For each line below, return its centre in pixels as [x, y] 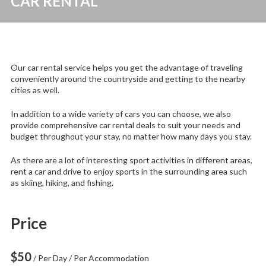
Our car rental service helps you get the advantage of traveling [126, 67]
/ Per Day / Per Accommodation [90, 258]
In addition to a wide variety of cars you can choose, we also [121, 113]
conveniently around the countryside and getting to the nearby [128, 78]
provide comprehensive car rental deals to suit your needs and [125, 125]
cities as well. [35, 90]
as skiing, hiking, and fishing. [62, 182]
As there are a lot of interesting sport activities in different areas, [131, 160]
